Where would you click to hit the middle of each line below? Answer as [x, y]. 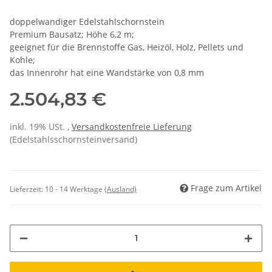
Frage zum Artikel [226, 188]
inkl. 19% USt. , [41, 126]
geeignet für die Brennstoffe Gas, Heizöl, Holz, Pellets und [127, 47]
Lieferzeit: [27, 189]
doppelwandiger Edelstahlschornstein [87, 21]
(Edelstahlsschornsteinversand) [73, 139]
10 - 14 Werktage [75, 189]
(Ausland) [121, 189]
